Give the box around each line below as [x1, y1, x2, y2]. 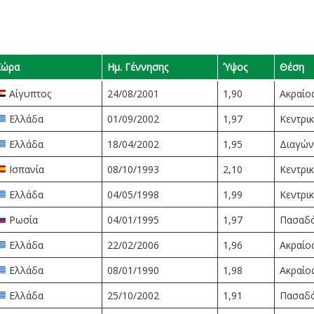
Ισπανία [6, 163, 44, 176]
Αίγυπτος [6, 87, 51, 100]
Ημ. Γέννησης [107, 60, 168, 74]
